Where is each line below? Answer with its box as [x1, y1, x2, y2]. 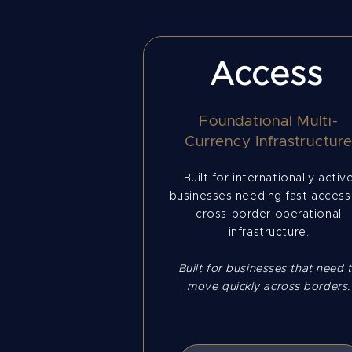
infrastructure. [228, 227, 310, 238]
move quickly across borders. [187, 281, 350, 292]
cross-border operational [196, 209, 342, 220]
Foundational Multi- [199, 114, 339, 129]
